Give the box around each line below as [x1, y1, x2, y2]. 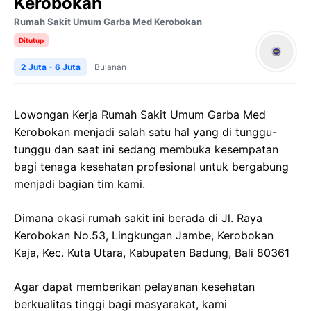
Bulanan [94, 62, 126, 72]
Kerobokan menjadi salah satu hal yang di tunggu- [14, 125, 277, 139]
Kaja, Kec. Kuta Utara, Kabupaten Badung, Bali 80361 [14, 246, 289, 260]
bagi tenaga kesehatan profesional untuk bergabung [14, 160, 289, 174]
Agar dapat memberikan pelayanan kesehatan [14, 280, 255, 294]
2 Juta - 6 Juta [21, 62, 81, 72]
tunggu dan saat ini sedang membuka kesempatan [14, 142, 278, 156]
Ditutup [19, 36, 44, 44]
